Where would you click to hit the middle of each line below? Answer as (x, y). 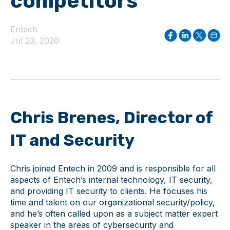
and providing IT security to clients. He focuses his (109, 191)
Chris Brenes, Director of (111, 118)
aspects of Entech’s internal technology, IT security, (111, 180)
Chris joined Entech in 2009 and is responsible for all (113, 169)
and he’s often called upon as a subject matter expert (114, 214)
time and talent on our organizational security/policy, (113, 203)
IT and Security (72, 140)
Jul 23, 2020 (35, 41)
